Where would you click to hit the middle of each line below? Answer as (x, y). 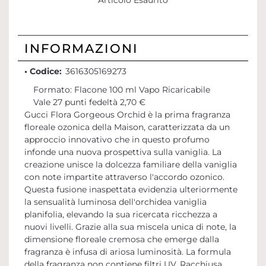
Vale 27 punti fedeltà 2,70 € (89, 102)
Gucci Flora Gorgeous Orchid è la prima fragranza (127, 115)
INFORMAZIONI (81, 48)
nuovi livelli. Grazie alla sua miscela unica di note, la (130, 227)
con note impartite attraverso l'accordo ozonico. (124, 177)
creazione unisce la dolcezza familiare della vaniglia (130, 165)
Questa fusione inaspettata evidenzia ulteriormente (131, 190)
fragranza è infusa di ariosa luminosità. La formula (127, 252)
